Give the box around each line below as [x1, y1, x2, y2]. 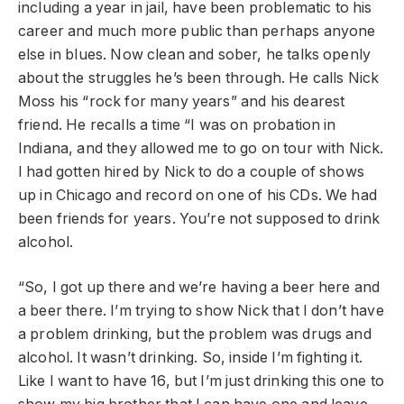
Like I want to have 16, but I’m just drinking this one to [18, 372, 385, 390]
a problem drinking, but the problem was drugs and [18, 326, 372, 344]
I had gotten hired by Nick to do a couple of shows [18, 162, 364, 180]
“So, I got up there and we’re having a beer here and [18, 279, 381, 297]
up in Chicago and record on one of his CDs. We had [18, 186, 377, 204]
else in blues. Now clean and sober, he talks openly [18, 45, 372, 63]
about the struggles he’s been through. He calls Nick [18, 69, 380, 87]
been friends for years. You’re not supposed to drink [18, 209, 381, 227]
